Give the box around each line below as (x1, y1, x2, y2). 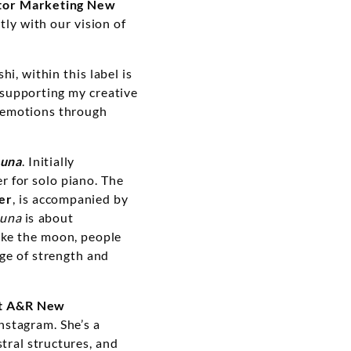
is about (21, 210, 74, 226)
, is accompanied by (13, 191, 128, 207)
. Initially (22, 154, 75, 169)
